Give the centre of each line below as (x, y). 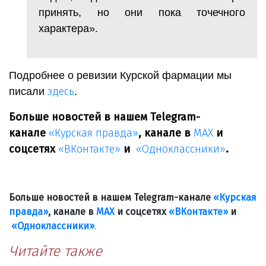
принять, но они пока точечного (142, 12)
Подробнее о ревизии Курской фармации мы (120, 75)
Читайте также (56, 251)
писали (28, 91)
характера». (68, 28)
